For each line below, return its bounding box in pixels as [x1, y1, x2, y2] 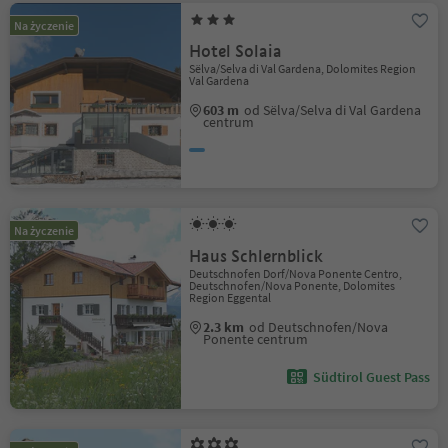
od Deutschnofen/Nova [249, 318, 389, 336]
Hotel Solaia [189, 41, 283, 62]
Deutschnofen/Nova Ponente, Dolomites [189, 278, 396, 293]
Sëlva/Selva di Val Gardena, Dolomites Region [189, 61, 417, 76]
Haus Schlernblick [189, 246, 324, 267]
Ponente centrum [203, 330, 309, 348]
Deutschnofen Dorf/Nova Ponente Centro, [189, 266, 403, 281]
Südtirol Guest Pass [312, 368, 430, 386]
